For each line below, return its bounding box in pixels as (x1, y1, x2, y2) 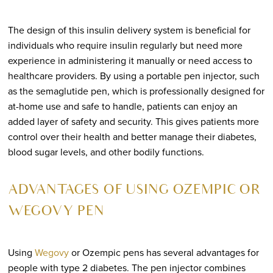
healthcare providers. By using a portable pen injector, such (7, 68, 260, 83)
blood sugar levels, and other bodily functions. (7, 144, 204, 159)
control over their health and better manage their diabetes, (7, 129, 257, 144)
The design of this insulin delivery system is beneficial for (7, 23, 250, 37)
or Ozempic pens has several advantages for (68, 245, 259, 260)
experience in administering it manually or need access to (7, 53, 252, 68)
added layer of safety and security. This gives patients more (7, 114, 259, 129)
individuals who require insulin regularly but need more (7, 38, 243, 52)
